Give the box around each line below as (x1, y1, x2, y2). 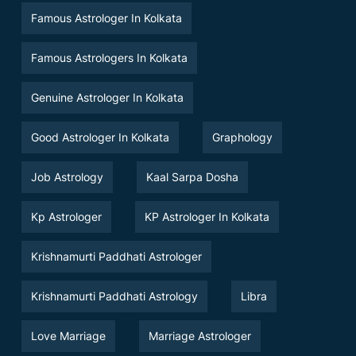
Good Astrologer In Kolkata (31, 130, 169, 144)
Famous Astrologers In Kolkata (31, 50, 188, 64)
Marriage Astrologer (149, 328, 251, 342)
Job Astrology (31, 169, 103, 184)
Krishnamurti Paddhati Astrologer (31, 249, 202, 263)
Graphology (212, 130, 273, 144)
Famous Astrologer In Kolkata (31, 10, 182, 25)
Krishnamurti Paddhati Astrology (31, 288, 198, 303)
